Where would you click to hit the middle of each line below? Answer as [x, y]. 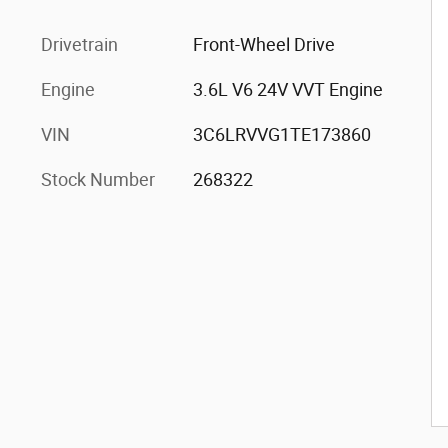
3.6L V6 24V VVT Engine [287, 89]
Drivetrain [79, 44]
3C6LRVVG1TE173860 [281, 134]
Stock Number [98, 179]
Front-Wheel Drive [263, 44]
